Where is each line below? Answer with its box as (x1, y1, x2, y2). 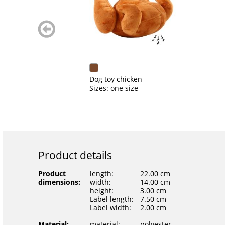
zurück (38, 20, 61, 29)
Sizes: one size (89, 83, 138, 93)
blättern (38, 29, 65, 38)
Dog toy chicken (89, 74, 142, 84)
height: (89, 186, 114, 195)
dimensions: (38, 177, 80, 187)
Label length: (89, 194, 134, 204)
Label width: (89, 203, 131, 212)
